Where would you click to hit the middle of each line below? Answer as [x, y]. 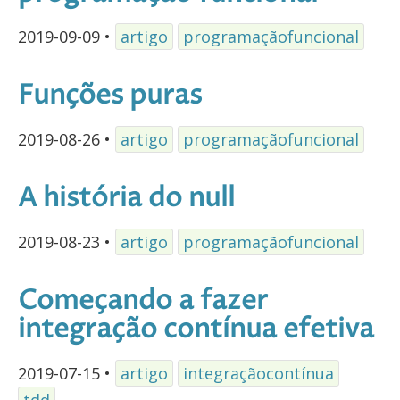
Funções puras [110, 96]
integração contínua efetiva [196, 330]
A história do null [126, 199]
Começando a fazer [143, 302]
